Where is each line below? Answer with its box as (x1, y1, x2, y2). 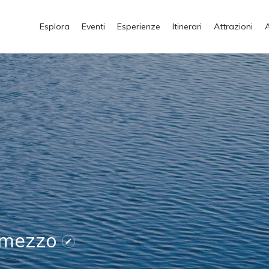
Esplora (40, 21, 70, 32)
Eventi (82, 21, 105, 32)
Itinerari (172, 21, 202, 32)
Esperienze (117, 21, 160, 32)
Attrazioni (214, 21, 253, 32)
